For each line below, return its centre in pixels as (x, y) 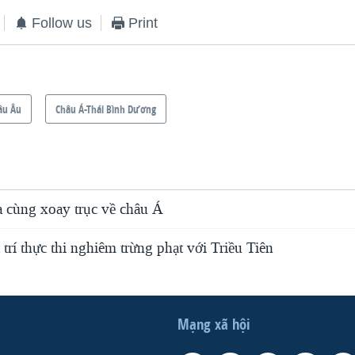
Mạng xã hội (214, 324)
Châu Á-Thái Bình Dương (106, 109)
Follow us (62, 23)
